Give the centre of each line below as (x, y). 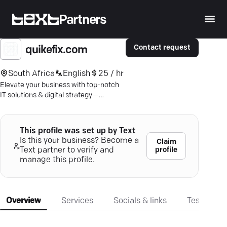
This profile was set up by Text (77, 131)
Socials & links (140, 201)
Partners (83, 20)
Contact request (162, 48)
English (77, 74)
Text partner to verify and (67, 150)
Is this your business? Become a (79, 141)
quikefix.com (56, 50)
